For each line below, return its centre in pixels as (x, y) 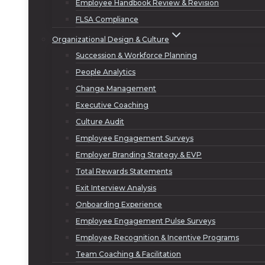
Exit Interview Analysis (116, 188)
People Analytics (106, 72)
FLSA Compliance (107, 19)
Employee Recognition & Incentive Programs (157, 237)
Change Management (116, 88)
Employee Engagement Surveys (135, 138)
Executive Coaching (112, 105)
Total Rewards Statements (124, 171)
